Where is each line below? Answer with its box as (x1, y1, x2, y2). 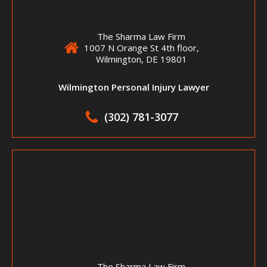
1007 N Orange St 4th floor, (83, 41, 199, 54)
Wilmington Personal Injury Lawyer (58, 80, 209, 93)
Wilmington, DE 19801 (95, 52, 187, 65)
